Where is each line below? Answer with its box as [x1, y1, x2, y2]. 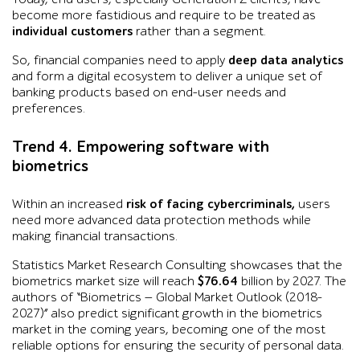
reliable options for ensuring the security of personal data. [12, 337, 344, 354]
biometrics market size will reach [12, 273, 198, 289]
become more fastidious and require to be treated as [12, 7, 316, 23]
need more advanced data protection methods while [12, 212, 311, 228]
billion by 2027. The [238, 273, 346, 289]
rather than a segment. [133, 23, 266, 39]
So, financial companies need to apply [12, 52, 228, 68]
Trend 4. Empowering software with [12, 137, 269, 157]
